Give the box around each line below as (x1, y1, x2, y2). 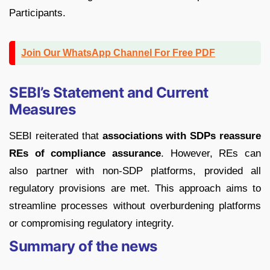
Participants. (9, 7, 66, 19)
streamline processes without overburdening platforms (9, 200, 261, 212)
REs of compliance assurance (9, 148, 161, 160)
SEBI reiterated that (9, 130, 102, 142)
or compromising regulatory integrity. (9, 218, 174, 230)
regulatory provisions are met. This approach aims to (9, 183, 261, 195)
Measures (9, 101, 76, 119)
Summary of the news (9, 237, 157, 256)
